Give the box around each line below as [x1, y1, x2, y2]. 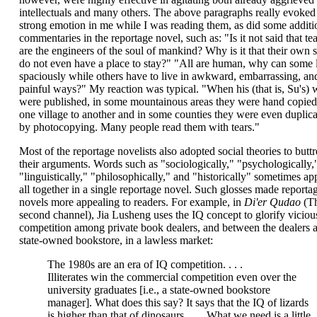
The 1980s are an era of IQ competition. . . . [47, 258, 243, 270]
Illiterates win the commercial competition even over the [47, 271, 296, 283]
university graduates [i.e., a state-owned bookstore [47, 284, 270, 296]
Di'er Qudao [243, 196, 301, 208]
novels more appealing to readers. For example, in [18, 196, 244, 208]
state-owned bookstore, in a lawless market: [18, 234, 213, 246]
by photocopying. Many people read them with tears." [18, 121, 260, 133]
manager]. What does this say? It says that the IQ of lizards [47, 296, 309, 309]
